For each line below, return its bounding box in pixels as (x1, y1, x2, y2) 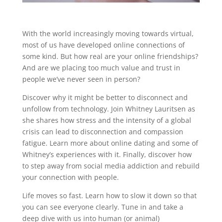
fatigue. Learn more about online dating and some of (22, 138, 198, 148)
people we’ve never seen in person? (22, 74, 140, 84)
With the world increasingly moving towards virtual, (22, 29, 194, 39)
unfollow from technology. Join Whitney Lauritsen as (22, 104, 195, 114)
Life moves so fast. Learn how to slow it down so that (22, 191, 197, 201)
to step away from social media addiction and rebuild (22, 161, 200, 171)
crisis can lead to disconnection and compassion (22, 127, 183, 137)
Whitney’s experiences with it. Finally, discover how (22, 150, 192, 160)
